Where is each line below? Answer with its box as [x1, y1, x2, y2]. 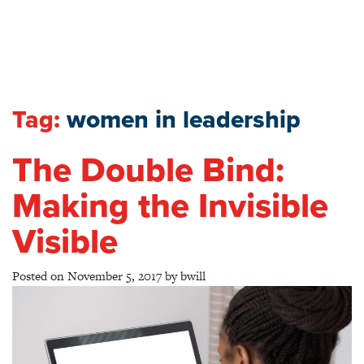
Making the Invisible [12, 185, 328, 227]
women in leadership [67, 105, 301, 135]
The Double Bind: [12, 149, 284, 191]
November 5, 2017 [67, 267, 162, 284]
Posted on [12, 267, 67, 284]
